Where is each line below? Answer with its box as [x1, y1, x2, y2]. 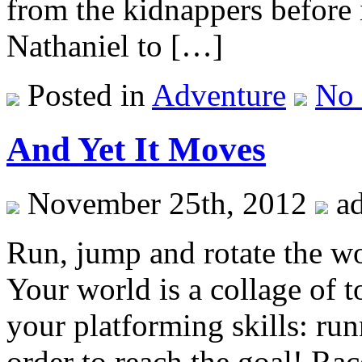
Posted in [19, 78, 152, 113]
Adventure [152, 78, 286, 113]
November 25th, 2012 [19, 186, 315, 221]
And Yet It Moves [6, 130, 266, 169]
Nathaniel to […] [6, 28, 223, 64]
